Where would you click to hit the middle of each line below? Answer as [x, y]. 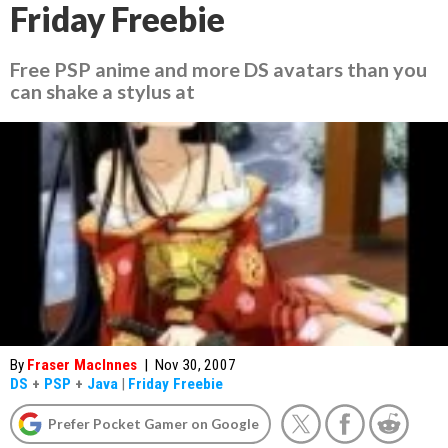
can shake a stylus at [102, 91]
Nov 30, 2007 [195, 365]
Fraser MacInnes [82, 365]
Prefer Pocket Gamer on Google [153, 423]
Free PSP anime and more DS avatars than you [218, 69]
